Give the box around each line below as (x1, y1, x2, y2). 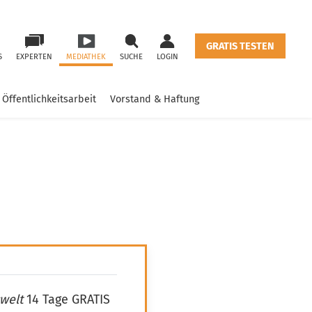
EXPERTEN (16, 52, 52, 61)
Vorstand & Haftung (110, 93, 199, 105)
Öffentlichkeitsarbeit (2, 93, 96, 105)
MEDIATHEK (66, 52, 106, 61)
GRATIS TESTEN (206, 40, 274, 53)
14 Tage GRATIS (23, 292, 110, 308)
